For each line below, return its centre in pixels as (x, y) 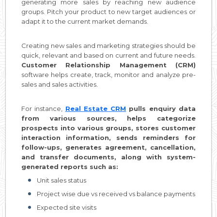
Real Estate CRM (96, 108)
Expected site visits (67, 207)
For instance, (43, 108)
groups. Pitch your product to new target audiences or (108, 11)
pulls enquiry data (161, 108)
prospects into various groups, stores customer (108, 128)
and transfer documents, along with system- (108, 157)
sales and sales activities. (60, 84)
